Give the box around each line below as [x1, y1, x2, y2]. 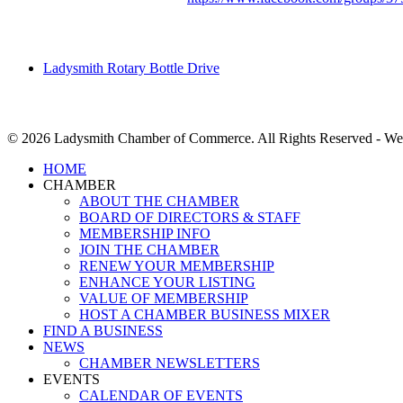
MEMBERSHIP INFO [79, 225, 210, 241]
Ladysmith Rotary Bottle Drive [43, 59, 219, 76]
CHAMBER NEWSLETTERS [79, 354, 260, 371]
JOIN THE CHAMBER [79, 241, 219, 257]
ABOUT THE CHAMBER [79, 193, 239, 209]
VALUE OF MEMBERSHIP [79, 290, 248, 306]
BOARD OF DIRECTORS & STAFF [79, 209, 300, 225]
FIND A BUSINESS [43, 322, 163, 338]
